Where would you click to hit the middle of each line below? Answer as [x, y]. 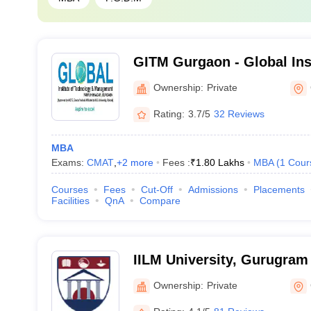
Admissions [213, 190]
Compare [160, 201]
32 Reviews [239, 114]
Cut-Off [157, 190]
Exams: [69, 162]
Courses [69, 190]
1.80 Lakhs [220, 162]
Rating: [169, 114]
